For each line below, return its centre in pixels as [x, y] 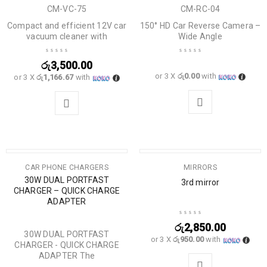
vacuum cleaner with [67, 36]
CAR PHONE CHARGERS [67, 167]
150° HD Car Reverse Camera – [200, 26]
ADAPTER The [67, 256]
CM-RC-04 [200, 9]
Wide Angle [200, 36]
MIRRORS [200, 167]
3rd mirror [200, 182]
